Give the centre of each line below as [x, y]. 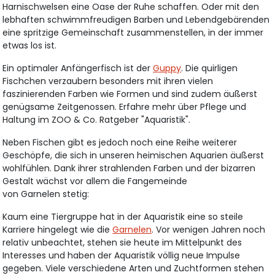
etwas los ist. [30, 45]
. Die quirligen [210, 68]
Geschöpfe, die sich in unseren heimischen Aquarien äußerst [134, 155]
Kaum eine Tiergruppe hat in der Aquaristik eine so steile [123, 216]
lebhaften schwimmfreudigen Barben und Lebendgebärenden [136, 19]
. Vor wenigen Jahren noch [209, 229]
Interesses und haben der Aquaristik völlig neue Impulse [122, 255]
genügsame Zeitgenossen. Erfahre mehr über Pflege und [125, 107]
